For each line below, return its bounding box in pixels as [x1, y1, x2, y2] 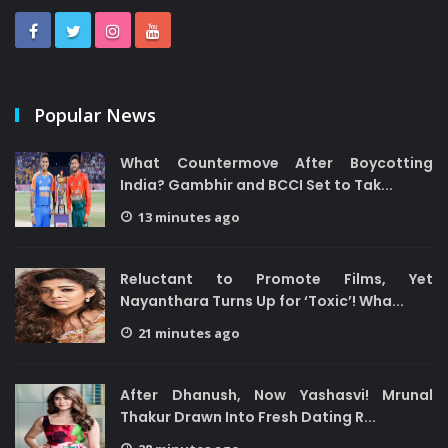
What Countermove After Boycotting [120, 153, 433, 173]
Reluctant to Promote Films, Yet [120, 269, 433, 289]
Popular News [34, 103, 156, 127]
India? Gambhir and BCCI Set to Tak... [120, 175, 393, 195]
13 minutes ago [138, 208, 240, 226]
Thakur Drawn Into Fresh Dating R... [120, 407, 376, 427]
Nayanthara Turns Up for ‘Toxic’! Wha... [120, 291, 404, 311]
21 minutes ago [138, 324, 240, 342]
